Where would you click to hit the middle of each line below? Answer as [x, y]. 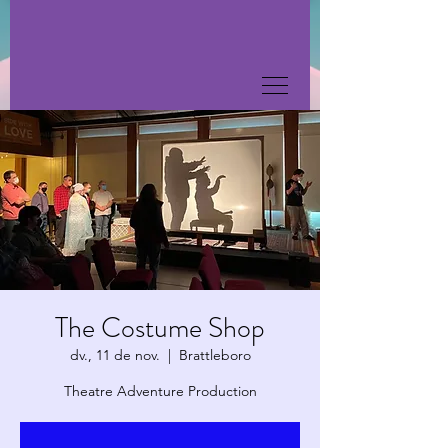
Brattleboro [214, 355]
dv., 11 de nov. [114, 355]
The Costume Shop [160, 328]
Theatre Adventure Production [160, 391]
